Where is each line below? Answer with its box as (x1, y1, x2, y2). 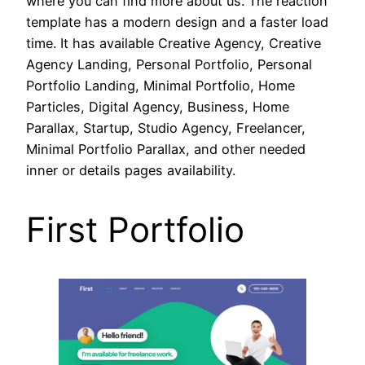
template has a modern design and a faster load (26, 13, 328, 30)
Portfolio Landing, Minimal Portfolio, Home (26, 77, 295, 94)
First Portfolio (26, 208, 244, 250)
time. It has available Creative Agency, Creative (26, 34, 321, 51)
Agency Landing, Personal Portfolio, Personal (26, 55, 312, 73)
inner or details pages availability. (26, 161, 235, 178)
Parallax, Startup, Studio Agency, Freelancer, (26, 119, 306, 136)
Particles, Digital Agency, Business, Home (26, 98, 289, 115)
